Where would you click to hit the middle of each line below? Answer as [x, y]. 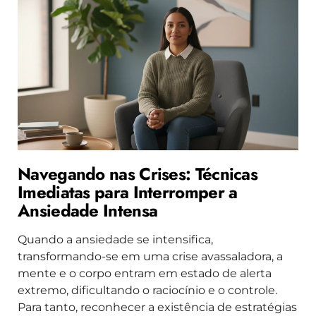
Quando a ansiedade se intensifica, [115, 240]
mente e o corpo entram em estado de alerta [145, 274]
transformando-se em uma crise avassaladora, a [150, 257]
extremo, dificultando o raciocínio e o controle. [147, 291]
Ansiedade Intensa [88, 211]
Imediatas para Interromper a [128, 193]
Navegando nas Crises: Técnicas [138, 174]
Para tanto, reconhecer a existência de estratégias [157, 308]
